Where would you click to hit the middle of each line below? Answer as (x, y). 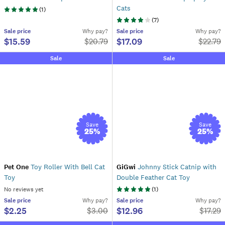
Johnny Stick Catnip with (176, 167)
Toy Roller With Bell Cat (67, 167)
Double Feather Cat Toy (153, 177)
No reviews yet (24, 189)
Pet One (16, 167)
